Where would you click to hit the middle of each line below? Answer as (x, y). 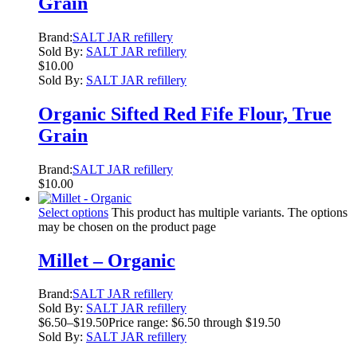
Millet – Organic (107, 260)
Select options (73, 212)
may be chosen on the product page (127, 226)
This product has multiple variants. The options (229, 212)
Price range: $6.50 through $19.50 (194, 323)
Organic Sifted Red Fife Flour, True (185, 114)
